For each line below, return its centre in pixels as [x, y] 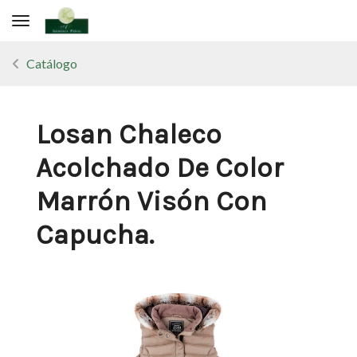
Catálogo [52, 63]
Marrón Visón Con [151, 201]
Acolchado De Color [160, 168]
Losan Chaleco [129, 134]
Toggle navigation [60, 24]
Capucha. [95, 235]
